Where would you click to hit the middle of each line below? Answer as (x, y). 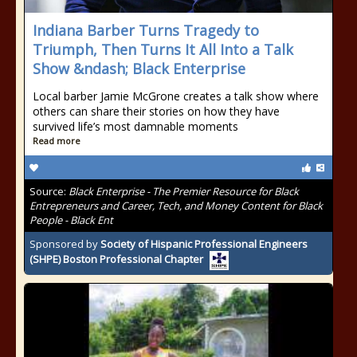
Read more (57, 141)
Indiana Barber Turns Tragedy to (146, 30)
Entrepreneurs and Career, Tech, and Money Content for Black (176, 206)
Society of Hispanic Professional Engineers (204, 244)
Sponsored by (65, 244)
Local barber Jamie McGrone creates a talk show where (176, 96)
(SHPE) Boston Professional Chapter (116, 259)
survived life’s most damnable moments (135, 126)
